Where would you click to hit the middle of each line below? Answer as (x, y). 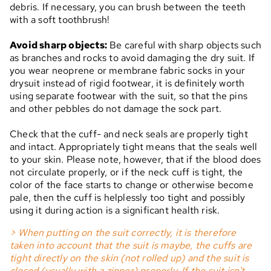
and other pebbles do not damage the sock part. (116, 109)
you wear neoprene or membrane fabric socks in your (128, 71)
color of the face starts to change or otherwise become (132, 185)
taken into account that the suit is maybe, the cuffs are (131, 246)
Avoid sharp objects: (58, 45)
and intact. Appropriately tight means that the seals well (134, 147)
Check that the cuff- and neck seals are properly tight (129, 134)
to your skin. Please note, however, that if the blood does (135, 160)
